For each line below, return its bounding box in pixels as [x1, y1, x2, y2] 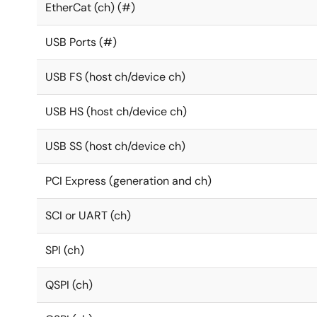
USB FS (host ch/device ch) [45, 69, 185, 84]
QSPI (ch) [45, 277, 93, 292]
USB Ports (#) [45, 35, 117, 50]
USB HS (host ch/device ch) [45, 104, 187, 119]
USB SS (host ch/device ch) [45, 139, 185, 154]
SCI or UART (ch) [45, 208, 131, 223]
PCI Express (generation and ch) [45, 173, 212, 188]
